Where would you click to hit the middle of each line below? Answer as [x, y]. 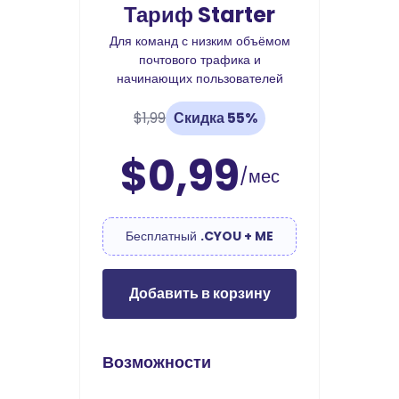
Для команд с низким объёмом [199, 41]
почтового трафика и [199, 60]
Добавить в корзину [199, 293]
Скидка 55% [216, 118]
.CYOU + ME [237, 236]
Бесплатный [163, 236]
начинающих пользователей [199, 78]
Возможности [157, 362]
